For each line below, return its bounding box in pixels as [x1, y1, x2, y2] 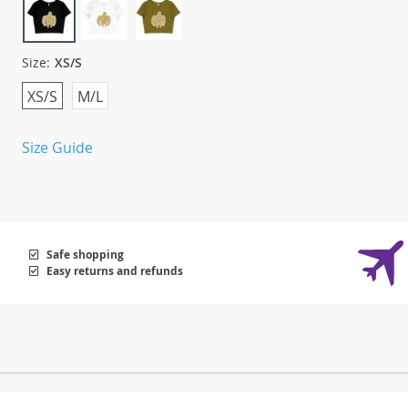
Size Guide [22, 138, 93, 158]
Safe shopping [46, 246, 124, 262]
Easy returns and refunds [46, 262, 183, 279]
